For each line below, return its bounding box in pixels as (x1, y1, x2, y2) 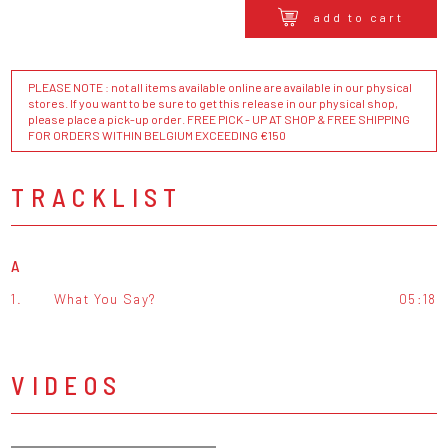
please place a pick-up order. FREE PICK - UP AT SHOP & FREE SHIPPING (28, 112, 411, 127)
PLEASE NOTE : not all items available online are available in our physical (28, 80, 413, 95)
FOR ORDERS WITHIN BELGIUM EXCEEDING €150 (28, 128, 287, 143)
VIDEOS (11, 369, 123, 401)
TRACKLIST (11, 181, 183, 213)
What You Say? (53, 290, 157, 308)
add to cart (313, 9, 404, 24)
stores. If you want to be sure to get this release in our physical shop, (28, 96, 399, 111)
